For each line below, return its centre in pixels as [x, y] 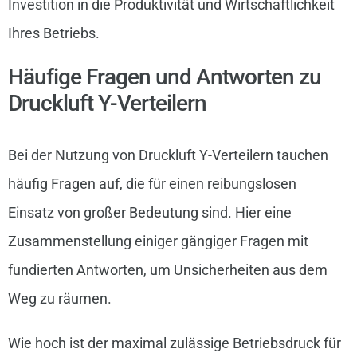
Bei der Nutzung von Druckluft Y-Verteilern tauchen [168, 155]
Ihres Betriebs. [53, 33]
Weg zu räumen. [59, 298]
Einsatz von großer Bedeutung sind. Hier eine [149, 212]
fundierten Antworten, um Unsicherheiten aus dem [167, 269]
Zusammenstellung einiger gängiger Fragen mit [158, 241]
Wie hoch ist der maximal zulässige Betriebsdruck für [174, 343]
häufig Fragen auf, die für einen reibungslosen [152, 183]
